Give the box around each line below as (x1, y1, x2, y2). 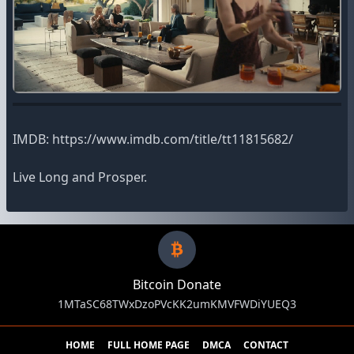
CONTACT (243, 338, 288, 352)
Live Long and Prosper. (13, 168, 147, 186)
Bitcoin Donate (133, 276, 221, 294)
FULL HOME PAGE (107, 338, 190, 352)
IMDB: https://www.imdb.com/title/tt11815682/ (13, 130, 293, 149)
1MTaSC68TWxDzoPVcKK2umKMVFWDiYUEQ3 (58, 296, 296, 312)
